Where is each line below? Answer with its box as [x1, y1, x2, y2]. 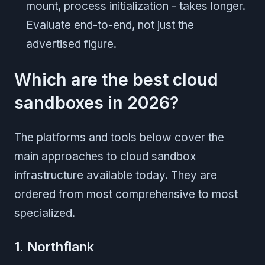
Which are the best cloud [14, 69, 218, 90]
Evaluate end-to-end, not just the [26, 18, 194, 32]
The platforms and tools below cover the [14, 130, 224, 144]
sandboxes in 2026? [14, 92, 179, 113]
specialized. [14, 206, 75, 220]
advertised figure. [26, 37, 117, 51]
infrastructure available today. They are [14, 168, 217, 182]
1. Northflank [14, 238, 94, 254]
